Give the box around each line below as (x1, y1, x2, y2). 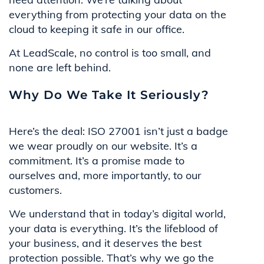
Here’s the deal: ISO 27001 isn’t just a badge (9, 124, 228, 138)
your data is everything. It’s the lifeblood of (9, 221, 218, 235)
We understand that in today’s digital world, (9, 206, 226, 220)
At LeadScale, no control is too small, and (9, 45, 211, 60)
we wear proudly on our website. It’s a (9, 138, 197, 153)
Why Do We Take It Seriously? (9, 87, 209, 102)
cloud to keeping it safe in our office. (9, 22, 184, 36)
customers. (9, 183, 62, 197)
